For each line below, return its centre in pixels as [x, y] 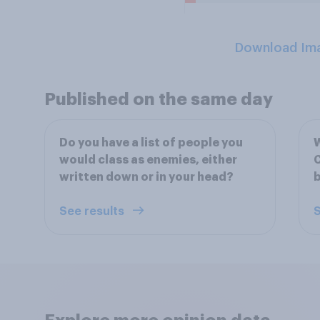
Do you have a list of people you [151, 143]
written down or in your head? [146, 177]
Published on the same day [159, 99]
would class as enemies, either [148, 160]
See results [93, 211]
